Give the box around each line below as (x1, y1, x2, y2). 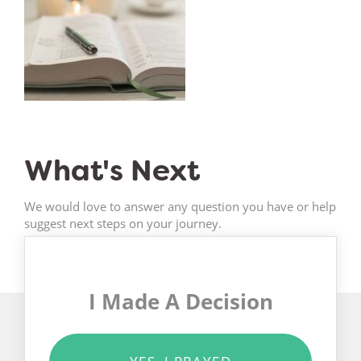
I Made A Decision (88, 286, 273, 316)
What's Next (24, 151, 200, 189)
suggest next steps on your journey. (24, 214, 222, 231)
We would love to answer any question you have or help (24, 197, 336, 214)
